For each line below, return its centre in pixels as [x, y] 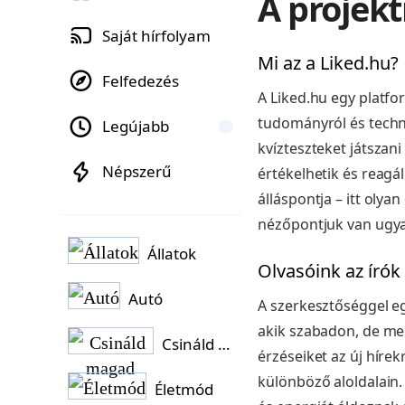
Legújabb [136, 126]
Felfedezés [141, 81]
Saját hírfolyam [156, 36]
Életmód [184, 389]
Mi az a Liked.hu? [329, 63]
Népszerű [137, 171]
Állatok [172, 254]
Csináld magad [224, 344]
